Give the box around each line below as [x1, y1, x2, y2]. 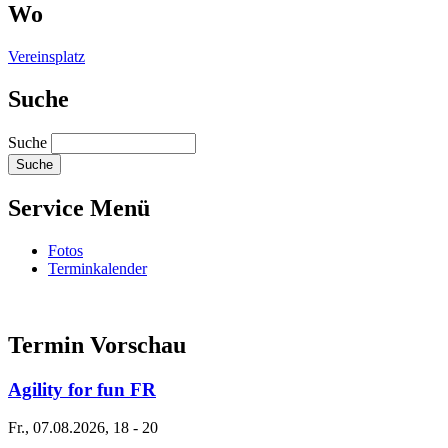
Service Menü [8, 195, 150, 222]
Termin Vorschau [8, 331, 186, 358]
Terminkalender [48, 259, 147, 277]
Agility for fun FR [8, 378, 156, 400]
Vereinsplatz [8, 48, 85, 66]
